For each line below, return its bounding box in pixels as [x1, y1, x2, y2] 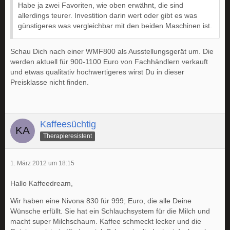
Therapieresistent [43, 132, 92, 140]
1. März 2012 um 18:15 [10, 160, 74, 167]
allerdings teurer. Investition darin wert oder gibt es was [18, 11, 197, 20]
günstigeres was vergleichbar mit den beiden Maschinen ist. [18, 22, 212, 30]
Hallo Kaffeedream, [10, 179, 73, 188]
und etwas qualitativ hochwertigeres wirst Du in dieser [10, 68, 184, 76]
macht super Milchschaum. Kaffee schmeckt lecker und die [10, 217, 201, 226]
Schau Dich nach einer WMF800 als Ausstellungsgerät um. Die [10, 47, 214, 56]
